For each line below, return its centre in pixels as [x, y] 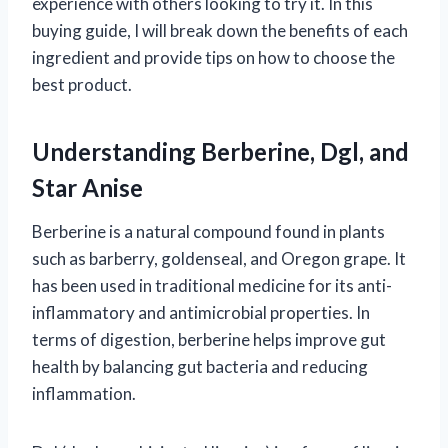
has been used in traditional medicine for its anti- [212, 285]
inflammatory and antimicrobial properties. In [201, 312]
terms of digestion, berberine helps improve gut [209, 339]
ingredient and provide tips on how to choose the [213, 57]
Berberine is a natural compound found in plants [208, 231]
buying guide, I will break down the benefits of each [220, 30]
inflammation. [84, 393]
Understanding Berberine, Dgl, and [220, 151]
